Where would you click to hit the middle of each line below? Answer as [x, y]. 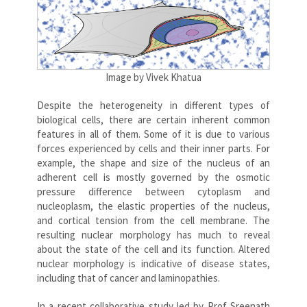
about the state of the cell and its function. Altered [153, 249]
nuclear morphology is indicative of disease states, [153, 263]
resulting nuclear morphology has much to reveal [153, 234]
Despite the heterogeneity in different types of [153, 105]
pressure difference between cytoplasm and [153, 191]
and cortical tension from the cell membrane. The [153, 220]
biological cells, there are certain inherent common [153, 119]
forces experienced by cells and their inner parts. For [153, 148]
